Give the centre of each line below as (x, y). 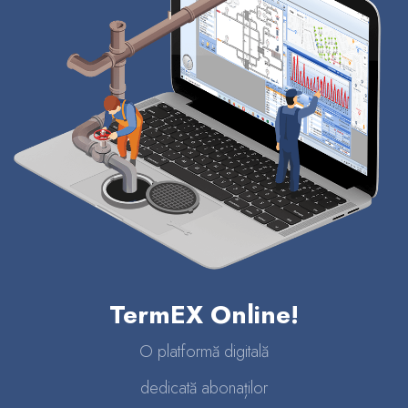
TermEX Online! (204, 315)
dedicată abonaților (204, 388)
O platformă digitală (204, 352)
